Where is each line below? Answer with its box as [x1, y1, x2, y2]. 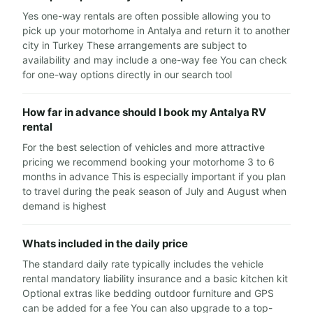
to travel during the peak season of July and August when [22, 185, 286, 197]
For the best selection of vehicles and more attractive [22, 141, 265, 153]
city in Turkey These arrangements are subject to [22, 39, 247, 51]
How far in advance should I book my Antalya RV [22, 105, 266, 119]
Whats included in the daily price [22, 237, 188, 250]
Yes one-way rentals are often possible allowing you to [22, 10, 270, 22]
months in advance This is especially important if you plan [22, 170, 286, 182]
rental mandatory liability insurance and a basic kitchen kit [22, 272, 288, 284]
